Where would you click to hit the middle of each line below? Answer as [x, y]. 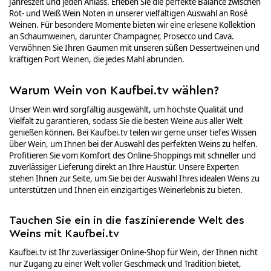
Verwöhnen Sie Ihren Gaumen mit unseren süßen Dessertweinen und [134, 48]
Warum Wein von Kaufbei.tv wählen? [114, 91]
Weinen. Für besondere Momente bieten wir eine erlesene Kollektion [132, 25]
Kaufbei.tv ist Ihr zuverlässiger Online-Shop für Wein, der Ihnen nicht [133, 252]
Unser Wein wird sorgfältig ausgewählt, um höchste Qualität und [126, 109]
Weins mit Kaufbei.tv [64, 234]
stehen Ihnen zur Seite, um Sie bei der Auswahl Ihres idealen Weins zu [134, 178]
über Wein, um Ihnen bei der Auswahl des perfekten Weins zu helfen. [133, 144]
